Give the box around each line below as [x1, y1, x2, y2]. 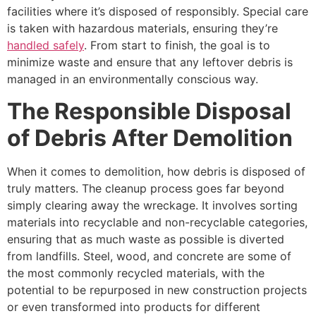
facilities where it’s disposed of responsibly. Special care [7, 4, 308, 19]
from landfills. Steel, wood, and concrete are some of [7, 248, 291, 263]
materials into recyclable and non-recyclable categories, [7, 214, 308, 229]
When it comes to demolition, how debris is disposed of [7, 164, 305, 178]
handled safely [7, 38, 84, 53]
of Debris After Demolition [7, 123, 293, 152]
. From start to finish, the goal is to [84, 38, 270, 53]
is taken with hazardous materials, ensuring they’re [7, 21, 278, 36]
